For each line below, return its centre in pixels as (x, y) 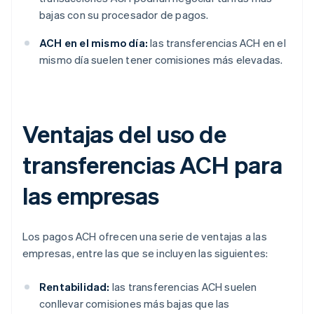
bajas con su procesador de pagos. (124, 15)
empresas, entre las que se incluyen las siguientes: (145, 253)
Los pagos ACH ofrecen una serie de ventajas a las (145, 237)
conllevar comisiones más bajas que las (135, 304)
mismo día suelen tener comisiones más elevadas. (161, 60)
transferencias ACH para (152, 165)
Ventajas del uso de (125, 134)
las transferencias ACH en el (217, 43)
